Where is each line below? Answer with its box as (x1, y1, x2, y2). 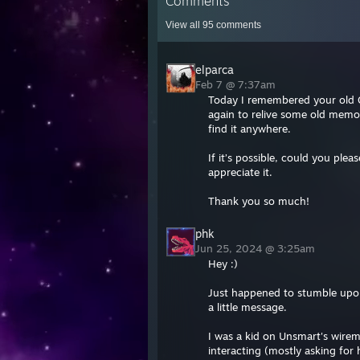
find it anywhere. (208, 122, 291, 135)
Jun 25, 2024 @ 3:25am (195, 242, 318, 255)
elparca (195, 63, 234, 76)
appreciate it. (208, 166, 272, 178)
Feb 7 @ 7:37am (195, 78, 279, 91)
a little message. (208, 301, 287, 313)
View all (166, 19, 202, 31)
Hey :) (208, 257, 238, 270)
